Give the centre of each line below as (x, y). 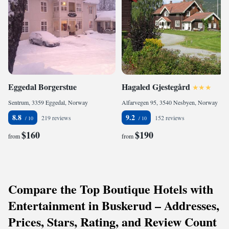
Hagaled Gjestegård (156, 87)
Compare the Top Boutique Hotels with (111, 189)
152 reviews (170, 118)
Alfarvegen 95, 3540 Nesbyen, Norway (170, 102)
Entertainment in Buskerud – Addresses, (114, 205)
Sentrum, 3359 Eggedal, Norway (48, 102)
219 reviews (56, 118)
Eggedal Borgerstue (42, 87)
